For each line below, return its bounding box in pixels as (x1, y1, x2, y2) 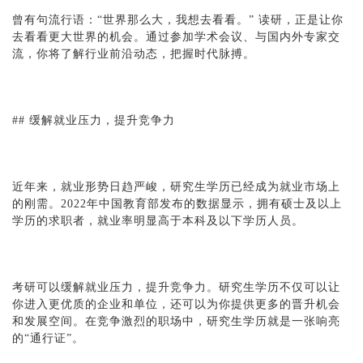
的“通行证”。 (12, 332, 84, 345)
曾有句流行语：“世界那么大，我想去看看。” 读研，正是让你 (12, 14, 344, 27)
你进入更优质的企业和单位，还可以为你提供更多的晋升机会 (12, 298, 340, 311)
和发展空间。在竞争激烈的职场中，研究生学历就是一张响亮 (12, 315, 340, 328)
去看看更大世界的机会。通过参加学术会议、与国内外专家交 (12, 31, 340, 44)
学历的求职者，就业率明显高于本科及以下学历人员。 (12, 215, 304, 228)
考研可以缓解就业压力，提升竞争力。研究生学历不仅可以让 (12, 281, 340, 294)
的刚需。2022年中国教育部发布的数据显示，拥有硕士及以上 (12, 198, 342, 211)
